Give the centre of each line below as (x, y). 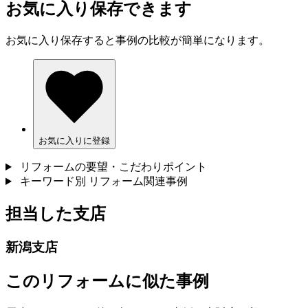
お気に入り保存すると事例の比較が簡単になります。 (137, 41)
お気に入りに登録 (74, 141)
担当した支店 (56, 213)
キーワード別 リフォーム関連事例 (103, 181)
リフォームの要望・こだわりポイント (113, 167)
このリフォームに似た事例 (107, 281)
